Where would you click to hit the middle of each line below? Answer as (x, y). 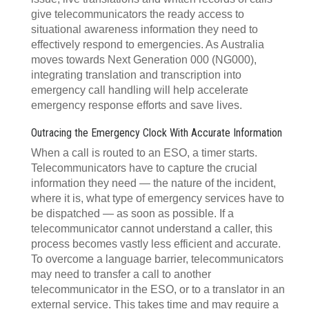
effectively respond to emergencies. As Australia (148, 44)
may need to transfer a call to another (121, 274)
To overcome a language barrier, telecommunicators (157, 259)
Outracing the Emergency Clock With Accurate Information (157, 133)
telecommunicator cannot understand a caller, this (152, 229)
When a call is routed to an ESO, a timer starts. (144, 153)
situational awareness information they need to (144, 29)
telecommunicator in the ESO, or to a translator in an (158, 289)
